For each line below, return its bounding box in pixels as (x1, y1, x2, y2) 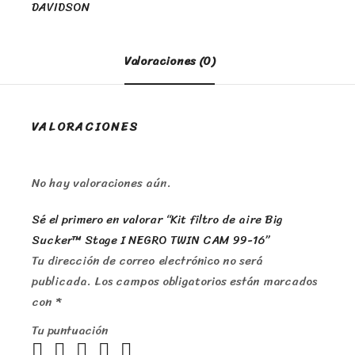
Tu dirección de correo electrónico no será (32, 250, 262, 272)
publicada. (32, 271, 91, 292)
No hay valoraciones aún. (32, 173, 171, 194)
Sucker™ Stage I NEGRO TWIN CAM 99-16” (32, 230, 269, 251)
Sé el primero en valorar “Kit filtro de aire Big (32, 209, 283, 231)
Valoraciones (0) (124, 51, 215, 72)
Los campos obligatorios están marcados (94, 271, 317, 292)
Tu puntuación (32, 320, 108, 342)
